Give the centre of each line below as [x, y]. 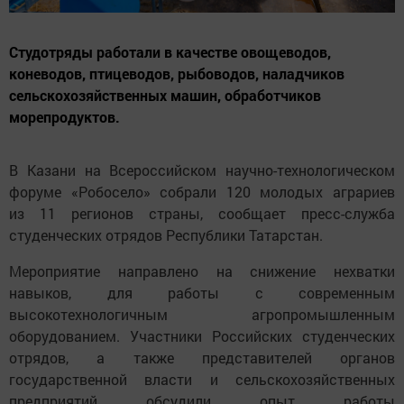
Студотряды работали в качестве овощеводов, [170, 51]
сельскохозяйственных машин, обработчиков [165, 95]
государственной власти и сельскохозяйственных [202, 379]
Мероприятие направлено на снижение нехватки [202, 271]
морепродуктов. [64, 116]
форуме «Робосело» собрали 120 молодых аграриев [202, 191]
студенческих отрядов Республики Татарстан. [166, 234]
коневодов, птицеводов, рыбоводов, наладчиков [177, 73]
